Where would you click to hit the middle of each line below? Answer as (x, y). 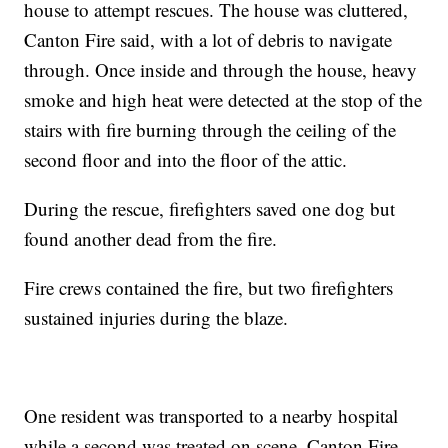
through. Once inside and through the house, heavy (221, 70)
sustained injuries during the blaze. (156, 318)
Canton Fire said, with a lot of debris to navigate (208, 40)
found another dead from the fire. (151, 239)
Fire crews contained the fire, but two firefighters (209, 288)
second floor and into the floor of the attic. (186, 160)
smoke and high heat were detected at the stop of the (223, 100)
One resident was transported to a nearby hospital (211, 416)
